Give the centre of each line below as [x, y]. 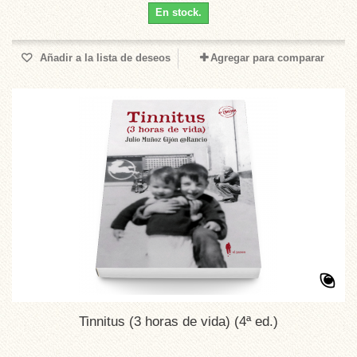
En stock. [178, 12]
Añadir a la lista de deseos [104, 58]
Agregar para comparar [267, 58]
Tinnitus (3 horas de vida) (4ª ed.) [178, 322]
